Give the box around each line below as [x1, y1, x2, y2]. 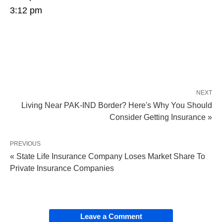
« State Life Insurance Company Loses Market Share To [10, 152, 205, 161]
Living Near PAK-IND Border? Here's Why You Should [21, 101, 212, 110]
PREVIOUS [10, 140, 41, 147]
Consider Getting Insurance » [110, 113, 212, 121]
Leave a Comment [80, 212, 142, 221]
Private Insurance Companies [10, 164, 114, 172]
